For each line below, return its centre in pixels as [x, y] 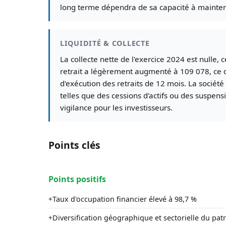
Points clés [74, 145]
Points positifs [77, 179]
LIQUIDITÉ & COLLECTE [105, 43]
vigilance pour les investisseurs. [116, 108]
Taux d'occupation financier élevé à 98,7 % [125, 199]
